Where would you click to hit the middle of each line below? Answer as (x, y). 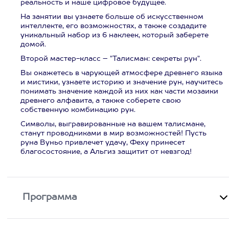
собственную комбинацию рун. (78, 110)
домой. (33, 44)
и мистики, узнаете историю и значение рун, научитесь (122, 82)
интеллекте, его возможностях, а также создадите (113, 26)
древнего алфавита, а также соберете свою (101, 101)
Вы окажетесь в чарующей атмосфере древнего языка (121, 73)
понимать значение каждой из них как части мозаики (119, 91)
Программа (50, 197)
